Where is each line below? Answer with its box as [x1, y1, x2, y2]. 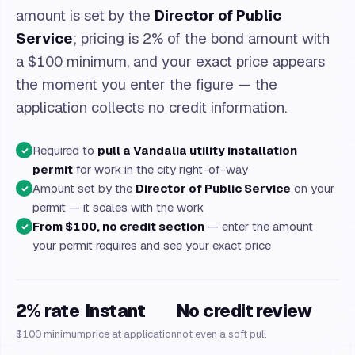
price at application [86, 327, 177, 341]
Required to [32, 143, 97, 158]
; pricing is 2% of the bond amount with [73, 29, 330, 48]
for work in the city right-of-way [73, 162, 248, 177]
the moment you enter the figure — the [16, 74, 277, 94]
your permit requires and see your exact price [32, 238, 271, 253]
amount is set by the [16, 6, 155, 25]
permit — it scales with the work [32, 200, 204, 215]
